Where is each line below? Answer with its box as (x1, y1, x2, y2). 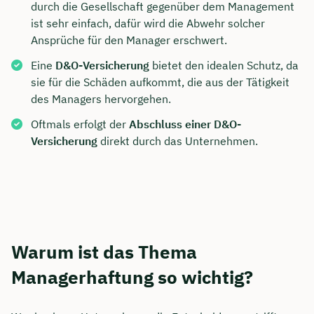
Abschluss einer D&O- (129, 116, 241, 131)
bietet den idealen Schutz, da (149, 57, 299, 72)
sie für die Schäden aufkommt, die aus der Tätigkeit (31, 74, 289, 89)
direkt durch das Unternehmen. (97, 133, 258, 148)
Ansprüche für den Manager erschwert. (31, 32, 227, 47)
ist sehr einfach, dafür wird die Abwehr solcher (31, 15, 265, 30)
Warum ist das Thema (11, 239, 197, 264)
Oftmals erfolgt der (31, 116, 129, 131)
